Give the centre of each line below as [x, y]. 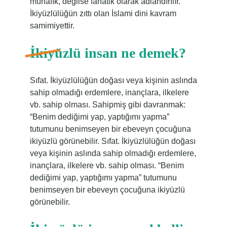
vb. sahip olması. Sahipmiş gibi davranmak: [107, 105]
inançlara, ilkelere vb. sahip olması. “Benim [107, 165]
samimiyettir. [52, 26]
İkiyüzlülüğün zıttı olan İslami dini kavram [103, 13]
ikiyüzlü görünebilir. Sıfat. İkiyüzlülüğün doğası [112, 141]
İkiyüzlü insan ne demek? [108, 53]
